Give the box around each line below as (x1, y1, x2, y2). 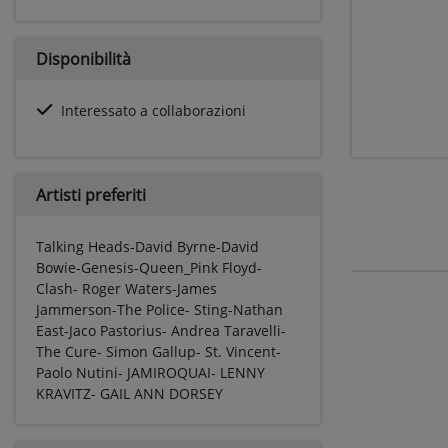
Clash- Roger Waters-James (36, 278, 217, 298)
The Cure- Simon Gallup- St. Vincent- (36, 341, 281, 361)
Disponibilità (36, 47, 131, 70)
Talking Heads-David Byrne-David (36, 236, 259, 256)
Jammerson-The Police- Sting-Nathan (36, 299, 283, 319)
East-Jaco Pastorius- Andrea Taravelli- (36, 320, 286, 340)
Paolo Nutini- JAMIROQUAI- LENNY (36, 362, 265, 382)
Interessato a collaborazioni (61, 100, 246, 120)
